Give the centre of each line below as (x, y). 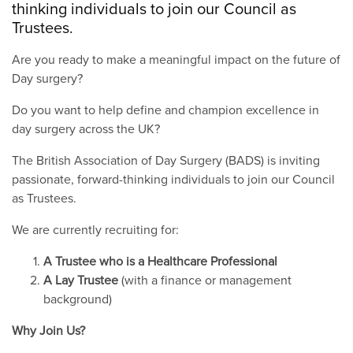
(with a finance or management (206, 279)
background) (78, 298)
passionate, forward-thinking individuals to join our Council (173, 178)
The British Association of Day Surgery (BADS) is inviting (166, 160)
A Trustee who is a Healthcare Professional (160, 260)
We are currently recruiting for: (95, 229)
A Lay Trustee (82, 279)
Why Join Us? (48, 330)
